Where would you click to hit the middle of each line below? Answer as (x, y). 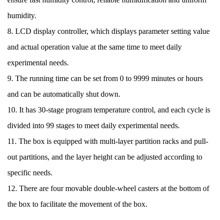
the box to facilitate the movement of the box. (77, 204)
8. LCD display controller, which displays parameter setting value (109, 31)
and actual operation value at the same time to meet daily (95, 47)
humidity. (23, 15)
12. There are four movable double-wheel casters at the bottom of (108, 188)
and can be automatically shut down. (65, 94)
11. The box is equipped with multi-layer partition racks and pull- (108, 141)
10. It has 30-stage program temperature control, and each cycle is (109, 110)
